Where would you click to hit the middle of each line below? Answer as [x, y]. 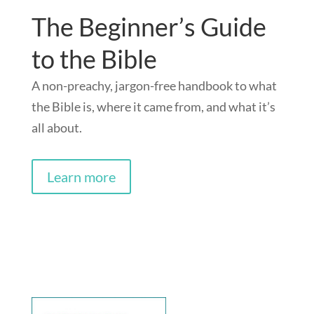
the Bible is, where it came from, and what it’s [153, 107]
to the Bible [94, 59]
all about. [56, 128]
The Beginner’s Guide [149, 27]
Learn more [81, 177]
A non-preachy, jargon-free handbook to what [154, 86]
